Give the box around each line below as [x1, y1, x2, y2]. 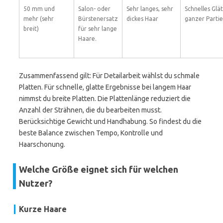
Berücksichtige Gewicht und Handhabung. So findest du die [19, 117, 202, 125]
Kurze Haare [19, 205, 67, 214]
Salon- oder [78, 5, 111, 12]
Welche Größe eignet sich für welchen [19, 164, 178, 174]
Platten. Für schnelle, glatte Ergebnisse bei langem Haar [19, 83, 191, 91]
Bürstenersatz [78, 15, 118, 22]
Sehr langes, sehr [126, 5, 173, 12]
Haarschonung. [19, 140, 65, 148]
